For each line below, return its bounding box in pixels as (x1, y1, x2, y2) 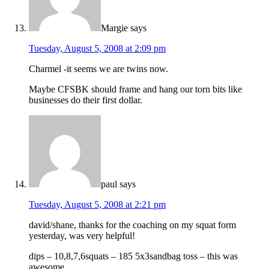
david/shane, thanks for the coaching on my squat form (29, 220, 236, 231)
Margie (101, 23, 128, 34)
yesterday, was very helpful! (29, 231, 135, 241)
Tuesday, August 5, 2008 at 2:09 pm (29, 43, 166, 54)
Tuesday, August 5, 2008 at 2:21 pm (29, 199, 166, 210)
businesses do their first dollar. (29, 95, 142, 106)
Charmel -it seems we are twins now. (29, 64, 168, 74)
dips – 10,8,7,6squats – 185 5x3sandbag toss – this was (29, 251, 238, 262)
